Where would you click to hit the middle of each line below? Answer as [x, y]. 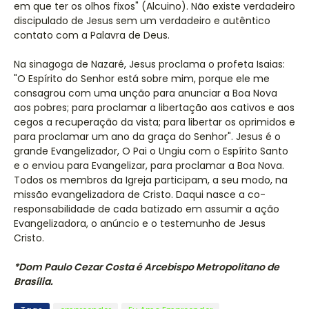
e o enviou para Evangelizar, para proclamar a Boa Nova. [149, 166]
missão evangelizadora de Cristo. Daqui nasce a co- [140, 195]
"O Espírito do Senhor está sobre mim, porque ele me [142, 79]
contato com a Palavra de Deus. [92, 35]
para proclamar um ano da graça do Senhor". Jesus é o [147, 137]
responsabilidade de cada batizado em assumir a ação [147, 209]
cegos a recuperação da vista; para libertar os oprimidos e [154, 122]
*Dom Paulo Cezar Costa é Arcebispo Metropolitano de [147, 267]
